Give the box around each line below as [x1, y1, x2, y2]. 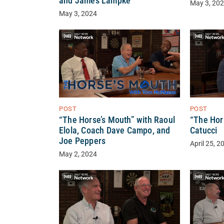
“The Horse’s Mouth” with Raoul [59, 115, 175, 125]
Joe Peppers [59, 136, 106, 146]
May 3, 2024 [59, 9, 97, 18]
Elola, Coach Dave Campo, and [59, 125, 170, 136]
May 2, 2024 [59, 150, 97, 159]
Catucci [189, 125, 217, 136]
